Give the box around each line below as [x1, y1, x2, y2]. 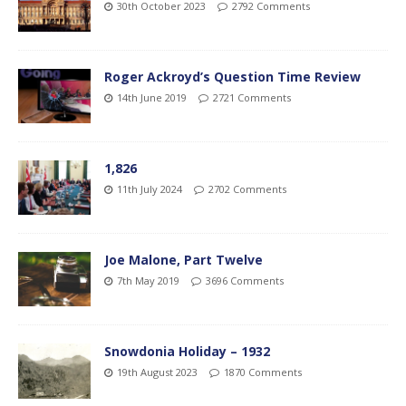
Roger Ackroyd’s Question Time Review [104, 68, 361, 86]
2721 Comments [213, 91, 291, 105]
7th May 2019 [117, 274, 179, 288]
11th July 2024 [117, 182, 182, 197]
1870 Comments [224, 365, 302, 380]
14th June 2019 [117, 91, 187, 105]
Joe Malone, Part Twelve [104, 251, 263, 269]
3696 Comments [206, 274, 284, 288]
